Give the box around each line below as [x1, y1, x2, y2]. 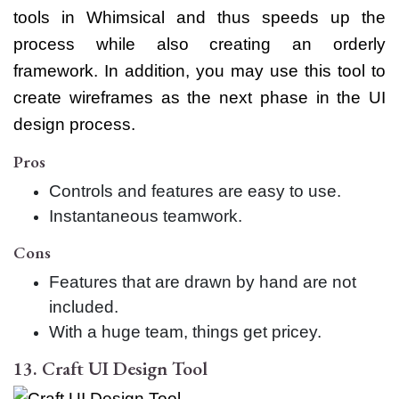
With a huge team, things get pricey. [49, 322, 322, 341]
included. [49, 297, 118, 316]
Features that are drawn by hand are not [49, 272, 356, 291]
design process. [13, 114, 135, 134]
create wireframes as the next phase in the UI [13, 87, 386, 107]
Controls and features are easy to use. [49, 181, 341, 200]
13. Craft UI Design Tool [13, 355, 208, 380]
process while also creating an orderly [13, 34, 386, 53]
